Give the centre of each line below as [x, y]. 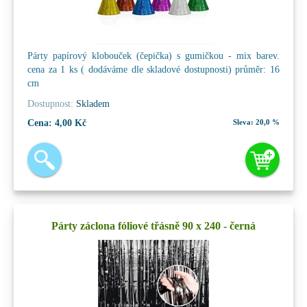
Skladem [91, 103]
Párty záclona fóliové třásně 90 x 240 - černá [153, 225]
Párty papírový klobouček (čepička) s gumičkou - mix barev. [153, 56]
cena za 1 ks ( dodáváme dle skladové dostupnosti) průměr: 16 [153, 69]
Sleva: [243, 122]
